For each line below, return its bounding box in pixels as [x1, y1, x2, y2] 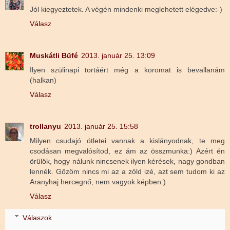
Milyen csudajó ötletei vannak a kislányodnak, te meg [30, 137, 225, 145]
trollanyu [30, 122, 61, 131]
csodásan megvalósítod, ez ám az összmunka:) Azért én [30, 147, 225, 156]
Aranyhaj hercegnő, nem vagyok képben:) [30, 178, 166, 186]
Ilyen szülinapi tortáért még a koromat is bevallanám [30, 66, 225, 74]
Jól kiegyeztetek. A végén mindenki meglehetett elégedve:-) [30, 5, 222, 14]
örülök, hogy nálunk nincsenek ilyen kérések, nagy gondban [30, 157, 225, 166]
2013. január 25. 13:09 [81, 51, 155, 60]
